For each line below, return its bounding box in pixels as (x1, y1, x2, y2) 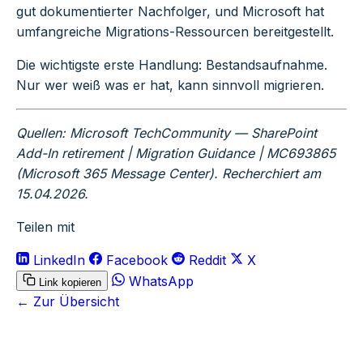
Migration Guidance (135, 145, 254, 162)
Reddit (185, 252, 230, 269)
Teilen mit (16, 219, 75, 236)
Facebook (102, 252, 172, 269)
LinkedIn (29, 252, 89, 269)
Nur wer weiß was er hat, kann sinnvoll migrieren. (16, 77, 324, 94)
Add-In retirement (16, 145, 123, 162)
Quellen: (16, 125, 70, 142)
